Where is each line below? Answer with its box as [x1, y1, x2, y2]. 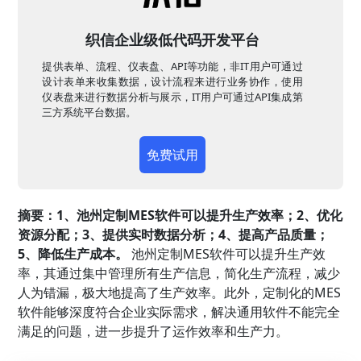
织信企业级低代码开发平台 [85, 30, 259, 50]
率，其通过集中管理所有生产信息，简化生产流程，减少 [18, 264, 341, 283]
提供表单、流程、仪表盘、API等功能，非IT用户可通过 [42, 59, 303, 74]
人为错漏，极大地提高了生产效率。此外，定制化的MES [18, 284, 342, 302]
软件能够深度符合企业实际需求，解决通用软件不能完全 [18, 303, 341, 322]
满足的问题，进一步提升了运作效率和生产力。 [18, 322, 289, 341]
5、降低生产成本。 [18, 245, 129, 263]
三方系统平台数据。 [42, 105, 137, 120]
